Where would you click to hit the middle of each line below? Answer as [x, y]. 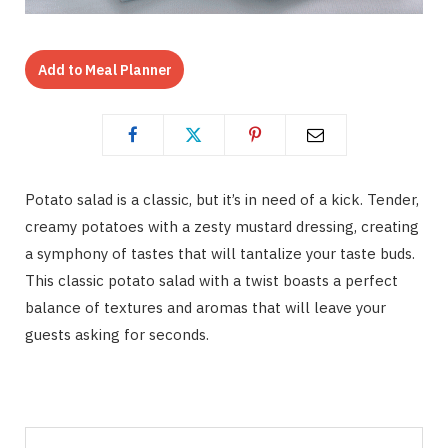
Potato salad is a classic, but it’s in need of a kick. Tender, [222, 199]
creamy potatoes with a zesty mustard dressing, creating [222, 226]
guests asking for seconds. [117, 334]
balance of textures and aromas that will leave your [205, 307]
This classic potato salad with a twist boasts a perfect [211, 280]
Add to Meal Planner [104, 69]
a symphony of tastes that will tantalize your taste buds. [220, 253]
